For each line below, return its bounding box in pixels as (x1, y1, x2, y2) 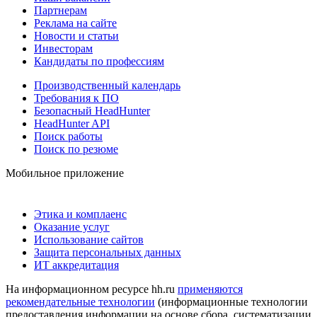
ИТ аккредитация (34, 258, 119, 271)
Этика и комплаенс (34, 207, 127, 220)
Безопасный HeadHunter (34, 104, 150, 117)
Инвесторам (34, 42, 93, 54)
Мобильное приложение (6, 166, 124, 179)
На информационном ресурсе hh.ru (6, 282, 178, 295)
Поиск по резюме (34, 142, 118, 155)
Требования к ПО (34, 91, 119, 104)
